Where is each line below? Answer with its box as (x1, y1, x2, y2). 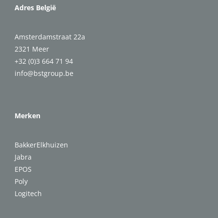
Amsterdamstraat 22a (15, 32, 85, 42)
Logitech (15, 189, 42, 199)
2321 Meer (15, 44, 49, 54)
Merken (15, 111, 40, 121)
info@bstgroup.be (15, 69, 73, 78)
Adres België (15, 3, 56, 13)
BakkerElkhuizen (15, 140, 68, 150)
